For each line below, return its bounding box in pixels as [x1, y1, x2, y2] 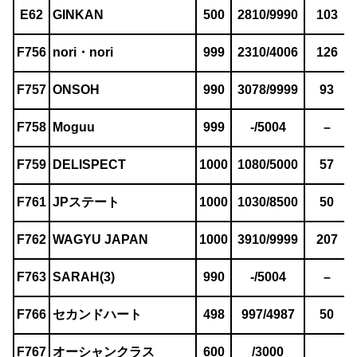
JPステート [53, 195, 120, 210]
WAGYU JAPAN [53, 233, 148, 247]
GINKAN [53, 8, 104, 22]
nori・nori [53, 45, 113, 60]
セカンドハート [53, 308, 142, 322]
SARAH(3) [53, 270, 115, 284]
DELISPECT [53, 158, 126, 172]
